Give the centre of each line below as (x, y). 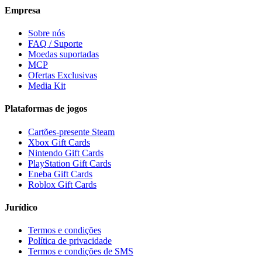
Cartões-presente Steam (71, 132)
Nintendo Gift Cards (66, 153)
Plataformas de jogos (46, 109)
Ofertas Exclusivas (63, 75)
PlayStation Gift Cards (70, 163)
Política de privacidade (70, 241)
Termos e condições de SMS (81, 251)
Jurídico (21, 207)
